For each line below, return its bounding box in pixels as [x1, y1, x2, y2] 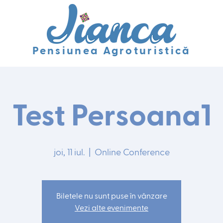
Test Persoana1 [11, 102, 212, 132]
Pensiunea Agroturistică [32, 46, 191, 57]
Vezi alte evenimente [75, 205, 148, 213]
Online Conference [94, 148, 170, 157]
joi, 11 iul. [53, 148, 85, 157]
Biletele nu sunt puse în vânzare [56, 193, 167, 201]
